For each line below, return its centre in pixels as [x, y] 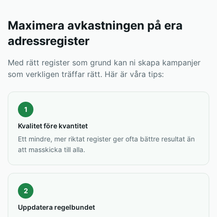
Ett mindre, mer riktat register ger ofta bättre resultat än [106, 139]
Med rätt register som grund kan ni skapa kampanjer [104, 62]
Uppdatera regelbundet [56, 207]
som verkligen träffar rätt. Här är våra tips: [86, 74]
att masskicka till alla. [52, 149]
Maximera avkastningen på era [95, 25]
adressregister [49, 41]
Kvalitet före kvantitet [53, 126]
